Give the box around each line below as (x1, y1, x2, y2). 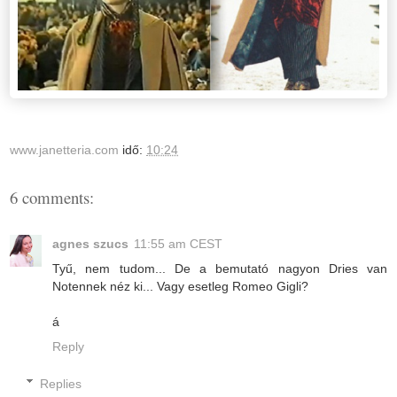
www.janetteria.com (10, 142, 119, 157)
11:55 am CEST (134, 236, 222, 251)
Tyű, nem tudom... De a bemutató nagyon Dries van (52, 261, 387, 276)
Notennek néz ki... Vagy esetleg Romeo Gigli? (52, 278, 308, 293)
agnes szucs (52, 236, 128, 251)
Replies (40, 376, 82, 391)
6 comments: (10, 185, 94, 208)
